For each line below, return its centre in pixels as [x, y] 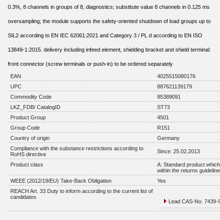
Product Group [28, 117]
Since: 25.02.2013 [179, 151]
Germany [168, 138]
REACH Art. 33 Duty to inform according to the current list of [82, 191]
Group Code [25, 128]
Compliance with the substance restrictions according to [77, 148]
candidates [23, 197]
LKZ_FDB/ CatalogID [35, 107]
